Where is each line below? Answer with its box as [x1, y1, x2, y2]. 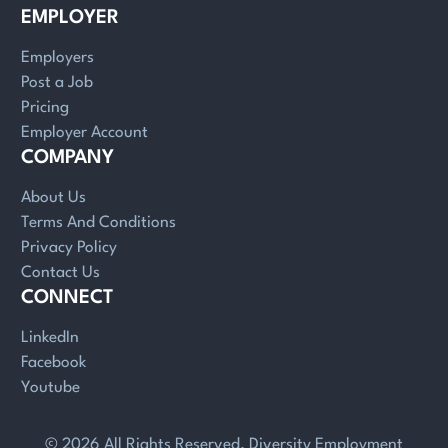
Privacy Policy [20, 239, 117, 256]
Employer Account [20, 124, 148, 141]
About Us [20, 189, 86, 206]
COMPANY [20, 147, 114, 168]
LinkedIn [20, 329, 79, 346]
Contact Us [20, 264, 100, 281]
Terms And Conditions [20, 214, 176, 231]
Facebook [20, 354, 86, 371]
